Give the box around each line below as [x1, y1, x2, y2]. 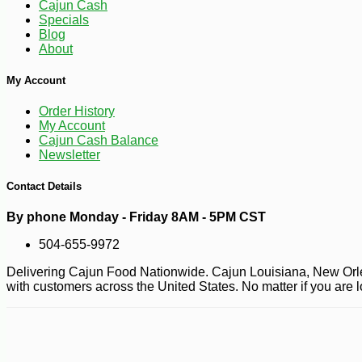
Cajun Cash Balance [39, 133, 158, 148]
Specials [39, 12, 89, 27]
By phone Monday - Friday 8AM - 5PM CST [6, 210, 266, 225]
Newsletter [39, 148, 100, 162]
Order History [39, 104, 115, 119]
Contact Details [6, 180, 82, 193]
